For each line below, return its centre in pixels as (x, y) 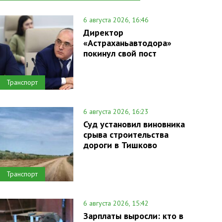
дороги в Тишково (120, 145)
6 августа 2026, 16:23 (116, 111)
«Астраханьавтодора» (127, 43)
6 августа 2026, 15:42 (116, 203)
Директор (103, 32)
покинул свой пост (120, 53)
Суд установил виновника (134, 124)
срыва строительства (126, 135)
